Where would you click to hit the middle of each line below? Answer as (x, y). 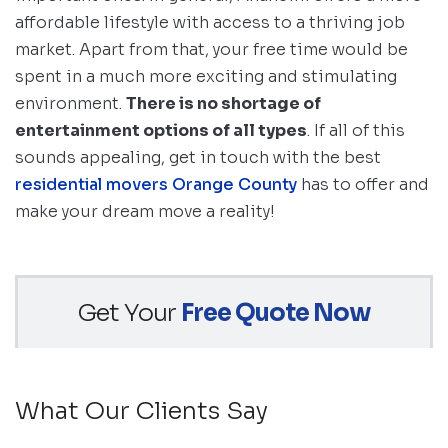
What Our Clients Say (141, 411)
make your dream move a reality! (145, 212)
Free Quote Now (275, 313)
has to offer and (363, 185)
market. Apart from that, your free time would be (211, 50)
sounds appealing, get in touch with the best (198, 158)
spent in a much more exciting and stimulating (206, 77)
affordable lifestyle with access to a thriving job (210, 23)
